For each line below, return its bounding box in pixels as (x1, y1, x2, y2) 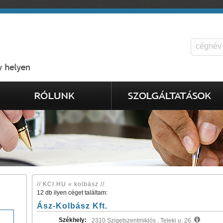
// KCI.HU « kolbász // (37, 181, 105, 188)
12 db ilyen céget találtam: (37, 189, 108, 196)
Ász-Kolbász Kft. (37, 202, 108, 210)
